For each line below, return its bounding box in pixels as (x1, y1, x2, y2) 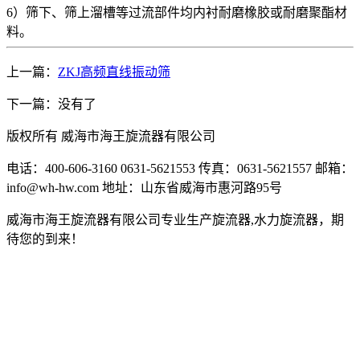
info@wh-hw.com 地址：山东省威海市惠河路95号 (6, 181, 282, 195)
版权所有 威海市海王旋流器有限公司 (6, 129, 215, 144)
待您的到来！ (6, 232, 84, 247)
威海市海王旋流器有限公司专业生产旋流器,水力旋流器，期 (6, 213, 344, 227)
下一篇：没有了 (6, 97, 96, 112)
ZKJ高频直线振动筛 (58, 65, 170, 80)
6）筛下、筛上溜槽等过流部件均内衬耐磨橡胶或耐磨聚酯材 (6, 6, 347, 20)
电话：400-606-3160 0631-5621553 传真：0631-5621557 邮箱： (6, 162, 354, 176)
